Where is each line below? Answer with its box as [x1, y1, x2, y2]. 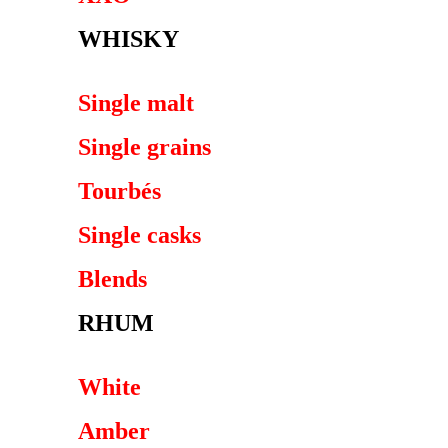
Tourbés [78, 178, 161, 204]
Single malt [78, 90, 194, 116]
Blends [78, 266, 147, 292]
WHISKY [78, 26, 179, 52]
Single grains [78, 134, 211, 160]
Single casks [78, 222, 201, 248]
